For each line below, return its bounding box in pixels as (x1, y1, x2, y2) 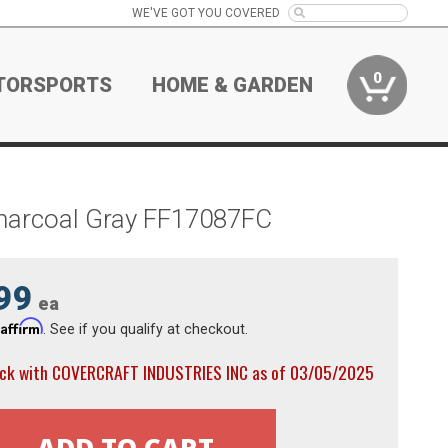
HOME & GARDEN (152, 73, 314, 97)
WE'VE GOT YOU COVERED (131, 6, 280, 20)
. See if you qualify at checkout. (42, 320, 248, 337)
